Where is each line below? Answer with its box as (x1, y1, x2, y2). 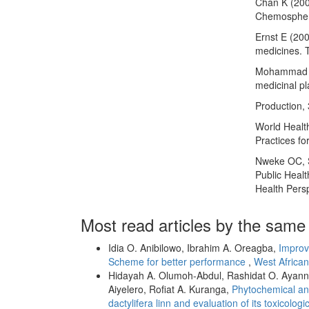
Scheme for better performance (108, 255, 248, 269)
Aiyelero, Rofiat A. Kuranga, (108, 282, 232, 297)
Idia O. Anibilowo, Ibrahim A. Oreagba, (108, 241, 279, 255)
